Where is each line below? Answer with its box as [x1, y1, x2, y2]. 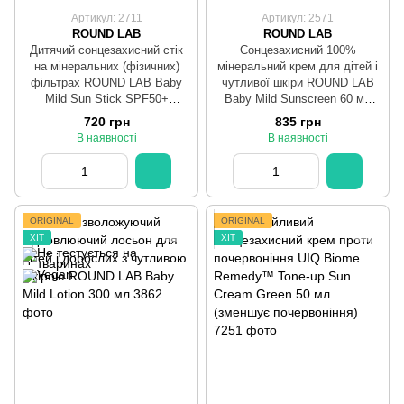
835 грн [274, 115, 321, 130]
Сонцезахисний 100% [239, 43, 356, 58]
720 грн [83, 115, 130, 130]
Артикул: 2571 [262, 12, 334, 25]
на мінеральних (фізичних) [33, 60, 179, 74]
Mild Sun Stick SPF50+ [44, 92, 169, 106]
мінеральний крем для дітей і [217, 60, 378, 74]
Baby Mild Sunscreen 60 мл [224, 92, 372, 106]
